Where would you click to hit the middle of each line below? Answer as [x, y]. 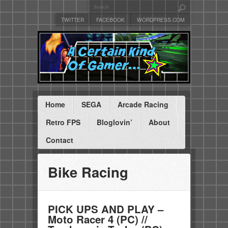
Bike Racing [88, 172]
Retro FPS [63, 122]
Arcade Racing [143, 105]
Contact [59, 140]
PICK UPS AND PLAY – [106, 209]
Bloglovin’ [114, 122]
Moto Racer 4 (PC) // [98, 219]
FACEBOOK [110, 19]
